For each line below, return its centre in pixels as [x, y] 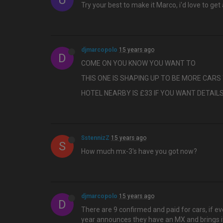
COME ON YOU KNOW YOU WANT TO [138, 63]
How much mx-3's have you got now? [139, 151]
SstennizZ [95, 138]
